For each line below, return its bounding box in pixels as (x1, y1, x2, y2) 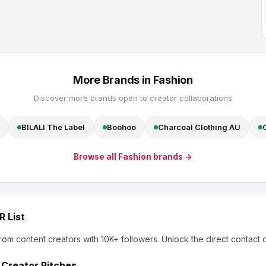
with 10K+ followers (81, 234, 157, 244)
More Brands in (73, 74, 153, 86)
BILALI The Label (21, 122, 85, 132)
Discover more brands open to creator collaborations (34, 93, 232, 103)
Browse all (74, 152, 118, 161)
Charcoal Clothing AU (158, 122, 240, 132)
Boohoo (107, 122, 136, 132)
